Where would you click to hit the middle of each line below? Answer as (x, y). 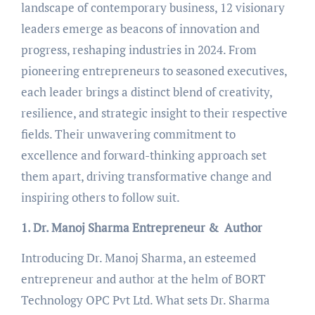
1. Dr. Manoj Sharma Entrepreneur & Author (141, 227)
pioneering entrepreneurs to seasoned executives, (154, 70)
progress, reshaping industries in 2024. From (139, 49)
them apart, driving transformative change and (146, 176)
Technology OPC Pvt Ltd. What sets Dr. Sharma (145, 300)
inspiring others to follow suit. (100, 197)
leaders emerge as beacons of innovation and (140, 28)
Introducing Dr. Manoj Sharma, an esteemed (138, 257)
